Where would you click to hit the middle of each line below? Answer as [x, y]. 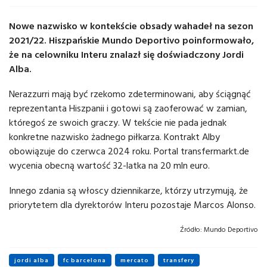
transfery [179, 260]
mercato [135, 260]
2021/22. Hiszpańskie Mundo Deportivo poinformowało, [131, 40]
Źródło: [191, 229]
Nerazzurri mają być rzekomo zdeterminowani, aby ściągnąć [130, 94]
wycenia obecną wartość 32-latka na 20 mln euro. [109, 165]
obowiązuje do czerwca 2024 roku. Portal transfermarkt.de [129, 151]
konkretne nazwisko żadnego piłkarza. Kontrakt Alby [114, 137]
